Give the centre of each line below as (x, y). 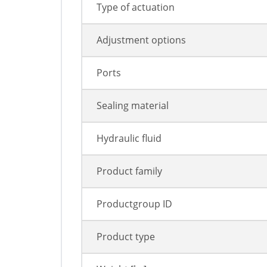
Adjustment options (141, 40)
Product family (129, 171)
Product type (126, 237)
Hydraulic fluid (129, 139)
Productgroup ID (134, 204)
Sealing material (133, 106)
